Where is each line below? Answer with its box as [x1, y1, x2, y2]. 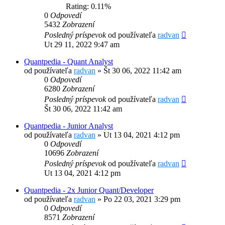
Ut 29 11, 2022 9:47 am [44, 40, 120, 49]
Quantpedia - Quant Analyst [24, 57, 113, 66]
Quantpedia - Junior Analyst [24, 122, 113, 131]
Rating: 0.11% [62, 2, 111, 11]
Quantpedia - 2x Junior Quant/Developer [24, 186, 154, 195]
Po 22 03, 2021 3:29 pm [103, 195, 180, 204]
